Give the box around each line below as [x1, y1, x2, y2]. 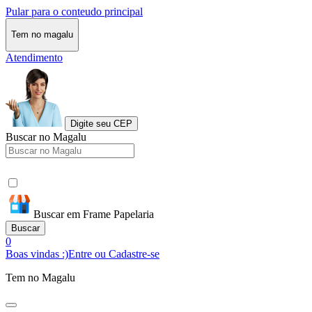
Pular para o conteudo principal [6, 6, 143, 17]
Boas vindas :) [6, 247, 68, 260]
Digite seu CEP [70, 118, 132, 129]
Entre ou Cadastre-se [68, 247, 159, 260]
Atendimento [6, 51, 63, 63]
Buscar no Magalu [6, 130, 86, 143]
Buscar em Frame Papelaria [33, 208, 154, 220]
